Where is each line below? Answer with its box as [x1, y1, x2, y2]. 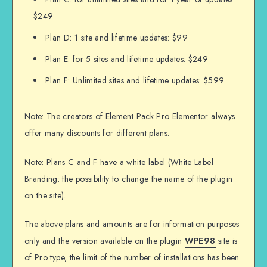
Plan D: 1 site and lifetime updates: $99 [45, 31, 188, 44]
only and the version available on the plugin [24, 235, 185, 247]
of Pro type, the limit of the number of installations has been [24, 252, 240, 264]
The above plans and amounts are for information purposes [24, 218, 240, 231]
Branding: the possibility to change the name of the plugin [24, 172, 233, 185]
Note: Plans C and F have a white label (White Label [24, 156, 213, 168]
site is [215, 235, 238, 247]
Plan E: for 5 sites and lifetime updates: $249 [45, 52, 209, 65]
